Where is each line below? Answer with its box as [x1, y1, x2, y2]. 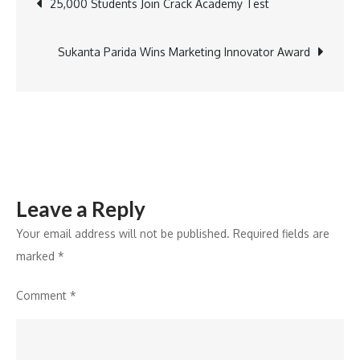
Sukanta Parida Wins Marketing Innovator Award [58, 45, 310, 59]
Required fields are [233, 227, 329, 240]
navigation [35, 23, 190, 63]
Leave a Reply [16, 196, 145, 222]
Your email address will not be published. [16, 227, 230, 240]
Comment [16, 288, 70, 302]
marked [16, 249, 58, 263]
